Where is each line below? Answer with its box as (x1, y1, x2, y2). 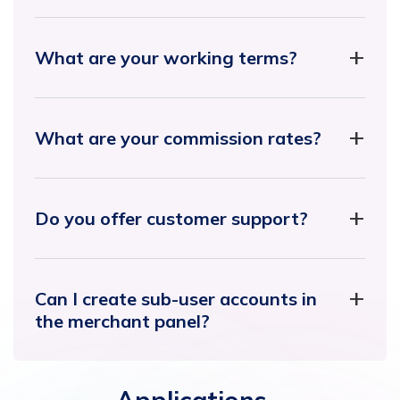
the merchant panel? (35, 309, 210, 332)
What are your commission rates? (35, 126, 321, 149)
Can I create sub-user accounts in (35, 287, 317, 310)
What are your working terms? (35, 46, 297, 69)
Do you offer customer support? (35, 206, 308, 229)
